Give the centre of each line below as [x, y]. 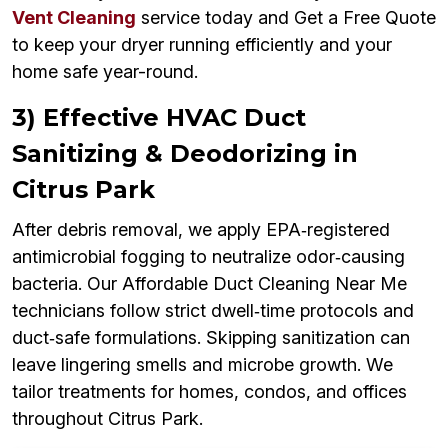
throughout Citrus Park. [107, 419]
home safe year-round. [105, 72]
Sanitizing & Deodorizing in [185, 154]
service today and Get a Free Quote [286, 18]
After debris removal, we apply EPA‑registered [201, 230]
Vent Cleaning [74, 18]
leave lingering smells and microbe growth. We [202, 365]
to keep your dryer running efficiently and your [202, 45]
